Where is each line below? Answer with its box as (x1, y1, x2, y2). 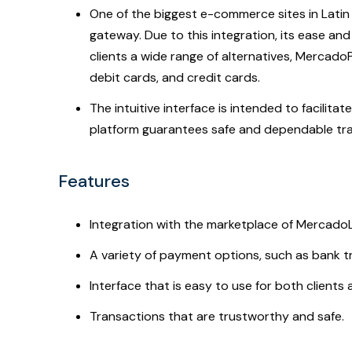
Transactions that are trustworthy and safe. (90, 308, 344, 325)
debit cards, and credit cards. (90, 69, 260, 86)
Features (58, 170, 130, 193)
